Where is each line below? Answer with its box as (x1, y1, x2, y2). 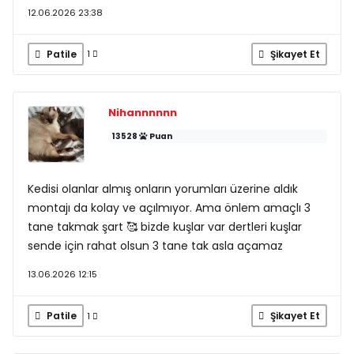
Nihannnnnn (107, 105, 177, 120)
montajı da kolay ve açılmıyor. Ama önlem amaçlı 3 (27, 200, 311, 217)
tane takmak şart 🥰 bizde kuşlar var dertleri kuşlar (27, 219, 302, 235)
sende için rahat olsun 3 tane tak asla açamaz (27, 238, 283, 254)
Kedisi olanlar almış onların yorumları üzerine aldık (27, 181, 298, 198)
